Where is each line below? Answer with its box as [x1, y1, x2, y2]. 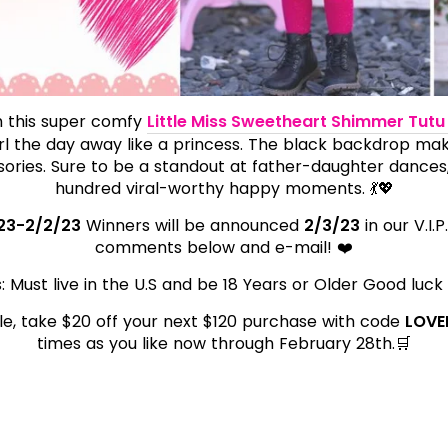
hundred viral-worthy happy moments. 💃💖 [54, 177, 394, 200]
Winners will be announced [86, 214, 304, 237]
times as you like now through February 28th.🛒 [37, 332, 411, 355]
